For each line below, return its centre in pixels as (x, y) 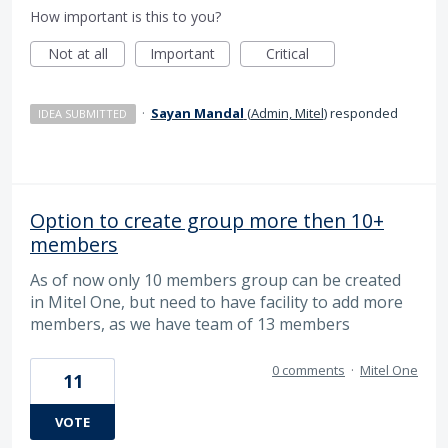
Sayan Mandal (197, 113)
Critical (287, 54)
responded (362, 113)
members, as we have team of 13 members (190, 324)
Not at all (77, 54)
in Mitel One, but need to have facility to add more (216, 302)
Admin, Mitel (287, 113)
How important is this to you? (125, 17)
